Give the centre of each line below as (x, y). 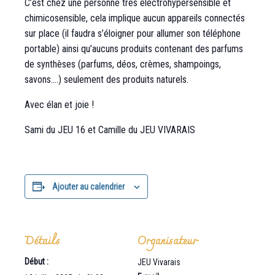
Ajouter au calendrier (88, 187)
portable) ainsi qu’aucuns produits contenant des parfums (134, 49)
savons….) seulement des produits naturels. (107, 80)
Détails (42, 242)
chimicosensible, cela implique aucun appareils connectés (135, 18)
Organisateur (167, 242)
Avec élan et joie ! (59, 105)
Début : (37, 262)
